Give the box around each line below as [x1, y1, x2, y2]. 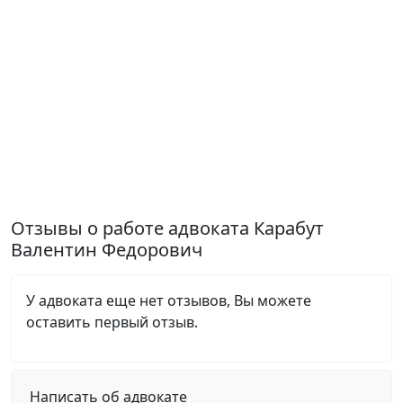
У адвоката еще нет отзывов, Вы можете [26, 291, 311, 310]
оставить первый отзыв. [26, 312, 198, 332]
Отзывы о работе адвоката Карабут [11, 216, 324, 240]
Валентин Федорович [11, 237, 202, 262]
